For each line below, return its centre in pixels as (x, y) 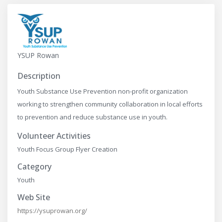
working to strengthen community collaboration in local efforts (110, 104)
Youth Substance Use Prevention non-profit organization (103, 91)
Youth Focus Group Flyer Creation (67, 149)
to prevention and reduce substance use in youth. (92, 117)
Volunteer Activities (54, 136)
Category (34, 167)
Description (39, 76)
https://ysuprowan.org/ (52, 211)
